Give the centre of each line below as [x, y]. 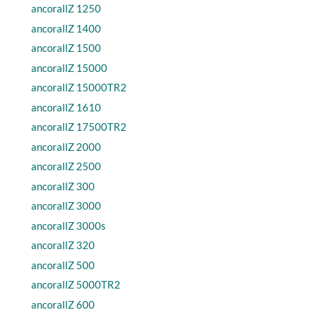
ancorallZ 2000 [66, 146]
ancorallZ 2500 [66, 166]
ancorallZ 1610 [66, 107]
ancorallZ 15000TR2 [79, 87]
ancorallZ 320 [63, 245]
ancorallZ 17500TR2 [79, 127]
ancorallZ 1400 [66, 28]
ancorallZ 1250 [66, 8]
